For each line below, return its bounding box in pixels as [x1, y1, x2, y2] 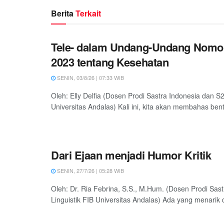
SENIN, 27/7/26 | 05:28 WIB [55, 166, 124, 175]
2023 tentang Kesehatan [51, 54, 169, 70]
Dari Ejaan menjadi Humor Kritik [51, 147, 211, 163]
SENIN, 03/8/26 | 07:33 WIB [55, 73, 124, 82]
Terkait [75, 7, 101, 19]
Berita [51, 7, 75, 19]
